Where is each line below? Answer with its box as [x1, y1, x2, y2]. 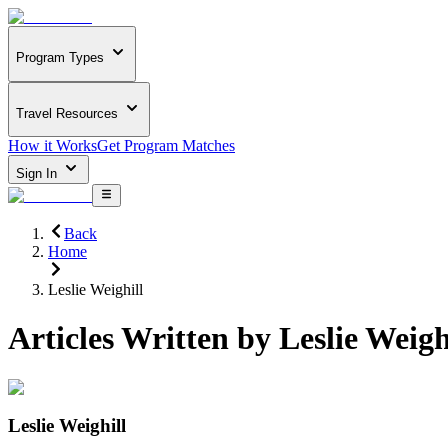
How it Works [8, 137, 97, 155]
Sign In [16, 166, 61, 182]
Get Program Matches [97, 137, 235, 155]
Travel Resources [16, 105, 118, 121]
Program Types [16, 50, 104, 66]
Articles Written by [8, 320, 279, 357]
